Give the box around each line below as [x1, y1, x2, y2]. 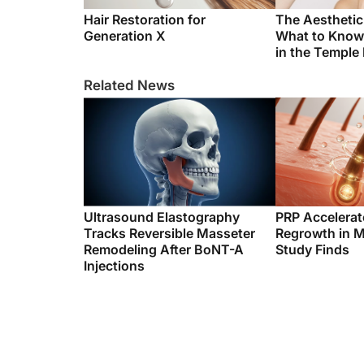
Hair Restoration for [84, 11, 206, 28]
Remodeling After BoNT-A [84, 241, 245, 258]
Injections [84, 258, 145, 274]
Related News [84, 77, 175, 93]
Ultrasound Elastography [84, 209, 240, 225]
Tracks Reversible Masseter [84, 225, 255, 241]
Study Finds [275, 241, 349, 258]
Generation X [84, 28, 165, 44]
